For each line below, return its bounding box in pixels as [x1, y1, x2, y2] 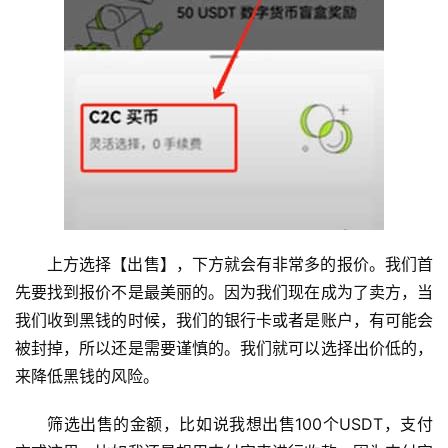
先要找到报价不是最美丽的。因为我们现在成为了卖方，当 [15, 282, 433, 303]
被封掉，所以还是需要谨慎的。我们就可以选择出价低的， [15, 338, 433, 359]
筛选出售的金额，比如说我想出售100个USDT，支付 [47, 414, 433, 435]
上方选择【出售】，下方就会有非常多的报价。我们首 [47, 254, 433, 275]
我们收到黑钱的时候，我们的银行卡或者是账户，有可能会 [15, 310, 433, 331]
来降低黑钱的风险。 [15, 366, 159, 387]
